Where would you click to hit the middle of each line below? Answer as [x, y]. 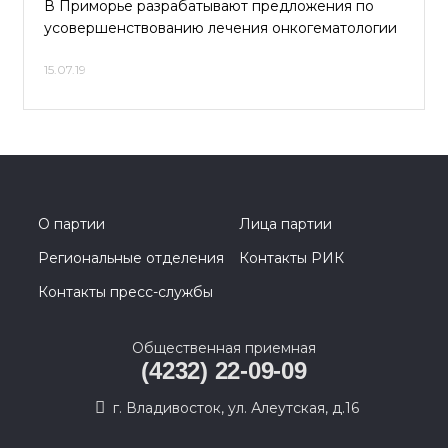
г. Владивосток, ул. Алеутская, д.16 [236, 408]
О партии [71, 224]
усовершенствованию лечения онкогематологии [220, 28]
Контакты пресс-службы [125, 292]
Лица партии [285, 224]
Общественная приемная [224, 348]
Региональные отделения [131, 258]
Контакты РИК [291, 258]
